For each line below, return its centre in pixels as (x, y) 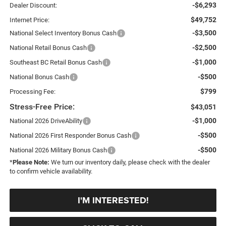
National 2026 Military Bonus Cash (58, 150)
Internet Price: (29, 20)
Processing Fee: (32, 91)
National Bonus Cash (39, 77)
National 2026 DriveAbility (46, 121)
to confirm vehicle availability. (51, 171)
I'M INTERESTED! (113, 200)
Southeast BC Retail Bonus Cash (55, 62)
